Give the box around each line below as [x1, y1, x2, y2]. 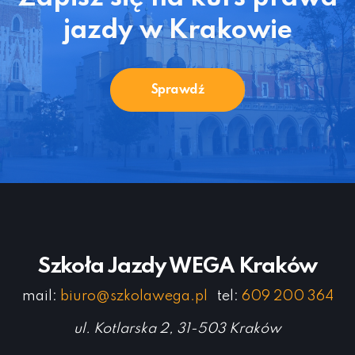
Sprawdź [151, 83, 204, 97]
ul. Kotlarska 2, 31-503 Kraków [74, 322, 281, 336]
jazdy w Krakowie [63, 17, 292, 44]
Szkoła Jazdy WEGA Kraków [37, 255, 318, 277]
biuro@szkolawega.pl [59, 289, 208, 303]
